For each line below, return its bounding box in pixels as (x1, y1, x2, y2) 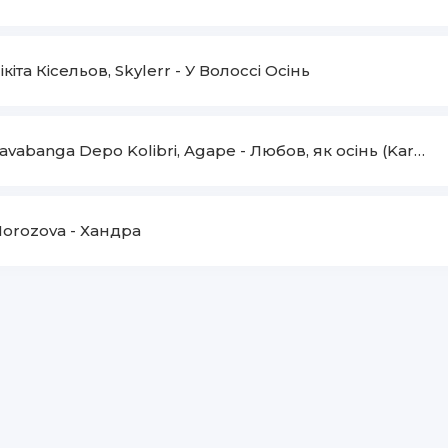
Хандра (80, 221, 141, 240)
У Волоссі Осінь (185, 61, 310, 80)
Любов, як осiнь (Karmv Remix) (250, 141, 414, 160)
